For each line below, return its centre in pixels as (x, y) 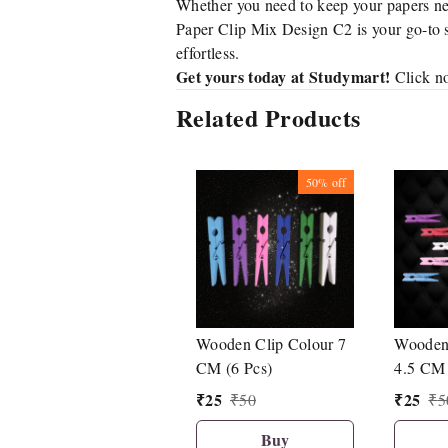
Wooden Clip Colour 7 (271, 344)
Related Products (268, 117)
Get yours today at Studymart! (283, 76)
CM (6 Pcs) (234, 368)
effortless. (208, 52)
